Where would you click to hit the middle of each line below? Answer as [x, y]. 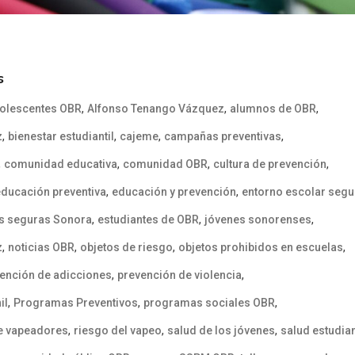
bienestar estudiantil [61, 136]
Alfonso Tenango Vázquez [156, 108]
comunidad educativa [61, 164]
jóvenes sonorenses [258, 219]
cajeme [139, 136]
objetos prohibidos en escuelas [261, 247]
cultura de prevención [270, 164]
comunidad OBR [165, 164]
